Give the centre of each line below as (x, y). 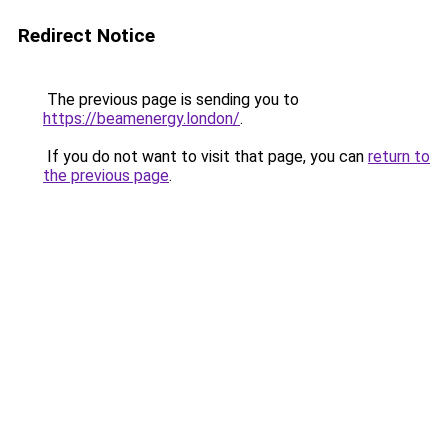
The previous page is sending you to (171, 99)
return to (399, 156)
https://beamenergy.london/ (141, 118)
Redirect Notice (86, 35)
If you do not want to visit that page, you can (205, 156)
